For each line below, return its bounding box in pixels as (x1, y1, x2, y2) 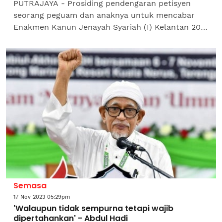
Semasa (13, 179, 47, 191)
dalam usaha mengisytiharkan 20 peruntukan (13, 34, 188, 44)
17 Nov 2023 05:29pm (13, 193, 70, 200)
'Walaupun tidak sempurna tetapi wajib (13, 202, 173, 214)
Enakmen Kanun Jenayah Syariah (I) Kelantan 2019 (13, 22, 209, 32)
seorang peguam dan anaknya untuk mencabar (13, 10, 195, 20)
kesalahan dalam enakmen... (13, 46, 122, 55)
